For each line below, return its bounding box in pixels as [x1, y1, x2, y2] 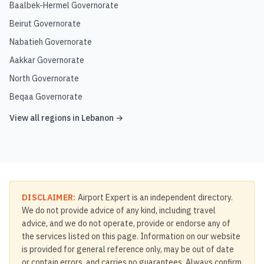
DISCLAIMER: [22, 192, 76, 203]
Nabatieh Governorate [9, 37, 92, 47]
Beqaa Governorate [9, 91, 82, 102]
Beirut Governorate [9, 18, 81, 29]
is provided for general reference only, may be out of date [22, 244, 234, 255]
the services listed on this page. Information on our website [22, 231, 240, 242]
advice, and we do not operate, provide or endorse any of [22, 218, 230, 229]
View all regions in [9, 113, 81, 123]
